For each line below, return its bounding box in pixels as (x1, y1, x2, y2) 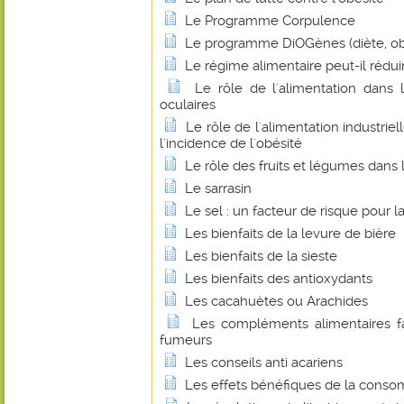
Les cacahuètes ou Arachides (185, 293, 368, 309)
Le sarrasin (185, 180, 252, 197)
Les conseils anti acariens (185, 354, 343, 371)
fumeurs (160, 332, 212, 348)
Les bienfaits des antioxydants (185, 271, 372, 287)
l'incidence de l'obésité (160, 135, 302, 151)
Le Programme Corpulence (185, 13, 355, 29)
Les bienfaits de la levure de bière (185, 225, 396, 242)
